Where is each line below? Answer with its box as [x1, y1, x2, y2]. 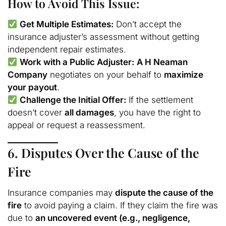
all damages [65, 107, 114, 118]
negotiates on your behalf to [47, 70, 164, 80]
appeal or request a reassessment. [8, 120, 145, 131]
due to [8, 213, 35, 223]
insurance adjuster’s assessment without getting [8, 32, 199, 42]
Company [8, 70, 47, 80]
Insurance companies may [8, 188, 115, 198]
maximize [164, 70, 203, 80]
